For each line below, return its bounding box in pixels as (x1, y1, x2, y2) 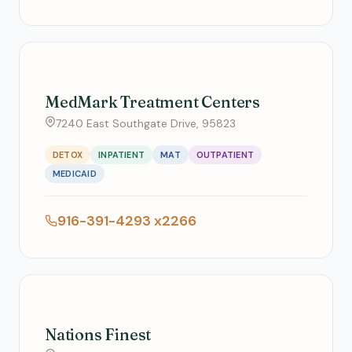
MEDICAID (53, 168, 97, 179)
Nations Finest (45, 324, 152, 344)
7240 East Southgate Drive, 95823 (56, 116, 236, 130)
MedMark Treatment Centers (45, 92, 260, 112)
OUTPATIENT (196, 149, 254, 160)
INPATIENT (98, 149, 145, 160)
